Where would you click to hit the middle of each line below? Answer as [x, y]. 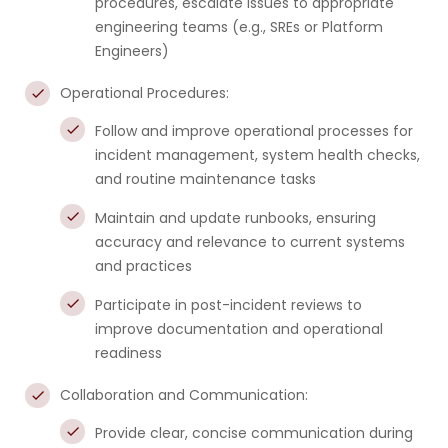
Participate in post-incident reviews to [228, 305]
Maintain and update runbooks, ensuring [235, 218]
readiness [128, 353]
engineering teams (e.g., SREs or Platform [239, 27]
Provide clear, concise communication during [254, 433]
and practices [143, 266]
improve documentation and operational [239, 329]
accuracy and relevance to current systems [250, 242]
